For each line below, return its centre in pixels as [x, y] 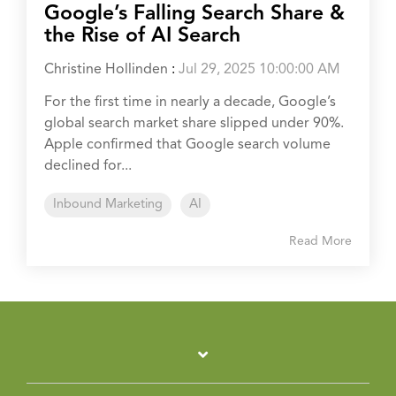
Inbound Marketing [108, 204]
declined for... [88, 166]
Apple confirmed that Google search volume [187, 145]
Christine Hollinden [106, 69]
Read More [320, 241]
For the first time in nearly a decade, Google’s [190, 102]
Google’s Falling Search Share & [194, 14]
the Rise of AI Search [142, 36]
